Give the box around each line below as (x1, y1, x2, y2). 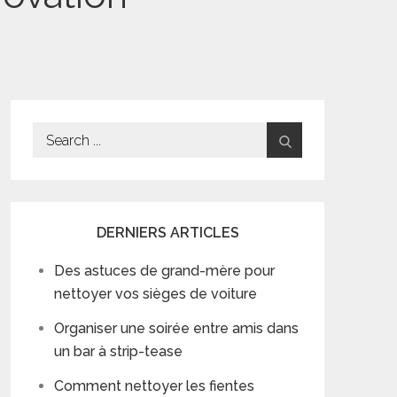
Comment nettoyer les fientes (54, 378, 254, 394)
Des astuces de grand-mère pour (54, 262, 275, 279)
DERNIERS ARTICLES (96, 224, 239, 241)
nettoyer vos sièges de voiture (54, 285, 257, 302)
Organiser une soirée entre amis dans (54, 320, 299, 337)
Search (32, 124, 78, 141)
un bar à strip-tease (54, 343, 183, 360)
